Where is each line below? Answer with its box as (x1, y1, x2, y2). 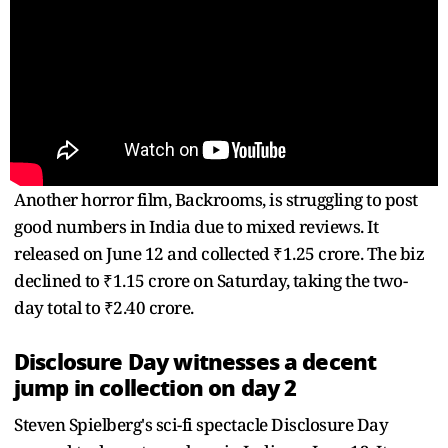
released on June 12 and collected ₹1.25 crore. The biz (14, 241, 424, 265)
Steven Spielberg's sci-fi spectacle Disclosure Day (14, 412, 388, 436)
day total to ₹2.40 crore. (14, 295, 194, 319)
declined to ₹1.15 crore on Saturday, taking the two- (14, 268, 407, 292)
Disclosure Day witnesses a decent (14, 344, 377, 379)
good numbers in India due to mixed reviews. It (14, 214, 378, 238)
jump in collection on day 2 (14, 370, 297, 405)
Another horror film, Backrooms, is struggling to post (14, 187, 418, 211)
